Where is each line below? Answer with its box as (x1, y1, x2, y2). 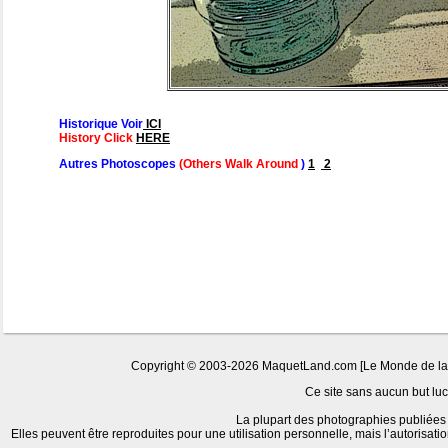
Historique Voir (59, 117, 143, 132)
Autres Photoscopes (59, 157, 179, 172)
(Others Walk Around (179, 157, 298, 172)
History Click (59, 131, 136, 146)
